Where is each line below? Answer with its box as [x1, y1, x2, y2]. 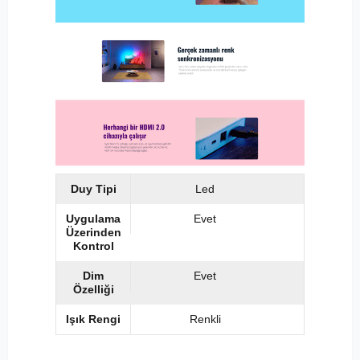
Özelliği [72, 283, 114, 297]
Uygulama [66, 212, 121, 226]
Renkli [189, 313, 221, 326]
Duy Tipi [70, 182, 117, 196]
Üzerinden [65, 226, 121, 239]
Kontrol [72, 239, 114, 253]
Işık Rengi [66, 313, 121, 326]
